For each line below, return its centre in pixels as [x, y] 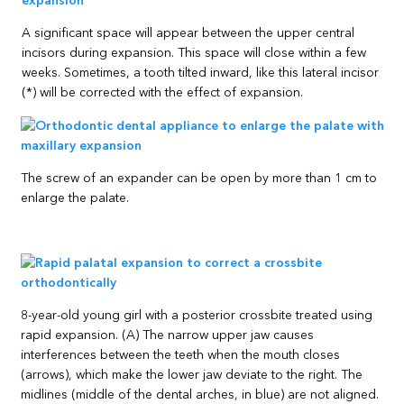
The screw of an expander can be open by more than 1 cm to [199, 178]
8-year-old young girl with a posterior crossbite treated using [197, 315]
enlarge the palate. [75, 198]
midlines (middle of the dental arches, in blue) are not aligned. [200, 395]
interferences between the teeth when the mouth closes [181, 355]
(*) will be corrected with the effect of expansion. [163, 92]
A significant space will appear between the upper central [188, 33]
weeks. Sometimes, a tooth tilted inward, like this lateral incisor [201, 73]
